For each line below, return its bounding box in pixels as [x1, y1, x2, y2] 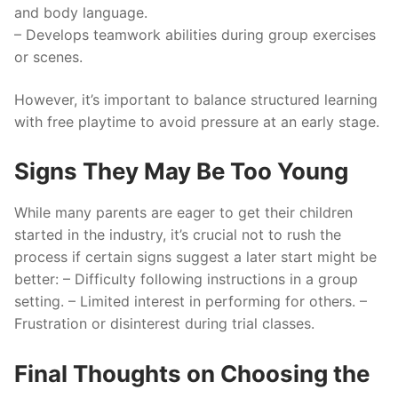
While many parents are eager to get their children [14, 203, 353, 222]
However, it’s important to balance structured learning [14, 90, 378, 108]
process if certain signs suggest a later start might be [14, 248, 377, 267]
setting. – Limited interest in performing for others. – [14, 292, 367, 311]
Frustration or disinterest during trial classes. [14, 314, 314, 333]
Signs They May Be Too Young [14, 157, 348, 186]
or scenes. [14, 48, 83, 67]
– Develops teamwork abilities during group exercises [14, 26, 376, 44]
